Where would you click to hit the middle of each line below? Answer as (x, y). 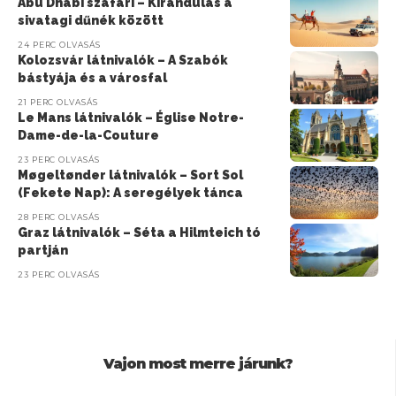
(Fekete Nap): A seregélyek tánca (130, 193)
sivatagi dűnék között (91, 21)
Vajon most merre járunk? (198, 364)
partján (43, 251)
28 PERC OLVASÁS (59, 217)
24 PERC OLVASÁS (59, 45)
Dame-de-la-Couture (88, 136)
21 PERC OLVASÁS (58, 103)
